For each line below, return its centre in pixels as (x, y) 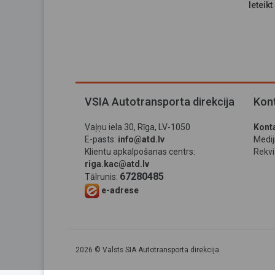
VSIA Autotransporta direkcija (160, 102)
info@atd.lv (141, 139)
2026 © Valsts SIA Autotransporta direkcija (147, 250)
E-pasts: (100, 139)
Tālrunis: (102, 177)
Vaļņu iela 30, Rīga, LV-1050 (137, 127)
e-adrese (120, 190)
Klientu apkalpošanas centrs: (140, 152)
